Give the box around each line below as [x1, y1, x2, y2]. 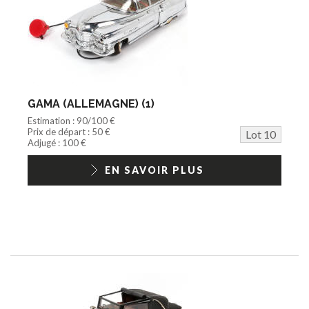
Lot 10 [246, 127, 276, 141]
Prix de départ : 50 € [28, 126, 110, 137]
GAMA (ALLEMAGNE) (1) [28, 97, 154, 110]
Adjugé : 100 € [28, 137, 86, 148]
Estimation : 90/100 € [28, 114, 115, 126]
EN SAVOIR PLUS [105, 163, 204, 176]
